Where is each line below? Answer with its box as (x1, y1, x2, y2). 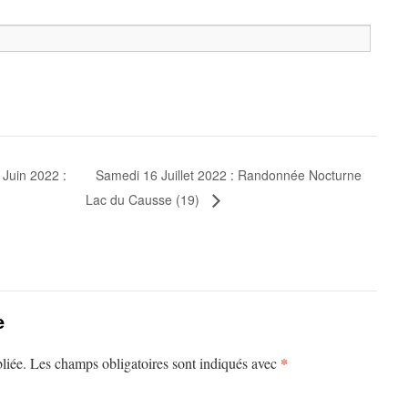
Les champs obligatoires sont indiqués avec (30, 352, 280, 372)
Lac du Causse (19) (85, 189, 203, 209)
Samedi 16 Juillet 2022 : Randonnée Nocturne (95, 166, 362, 185)
